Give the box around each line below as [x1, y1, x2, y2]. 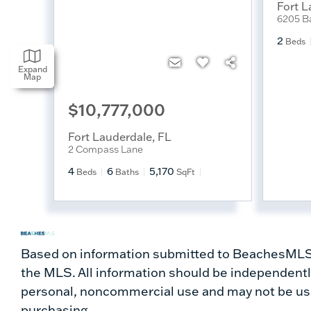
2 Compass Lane [68, 142, 143, 155]
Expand [17, 64, 47, 74]
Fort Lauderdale [68, 129, 152, 144]
